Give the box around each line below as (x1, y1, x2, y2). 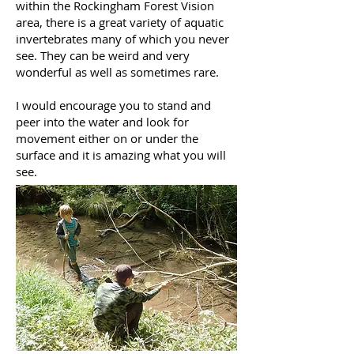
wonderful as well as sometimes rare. (16, 64, 219, 80)
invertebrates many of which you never (16, 31, 229, 47)
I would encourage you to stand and (16, 97, 211, 113)
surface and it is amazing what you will (16, 147, 226, 163)
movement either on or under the (16, 130, 198, 146)
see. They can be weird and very (16, 47, 190, 63)
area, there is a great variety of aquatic (16, 14, 224, 30)
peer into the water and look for (16, 114, 189, 130)
